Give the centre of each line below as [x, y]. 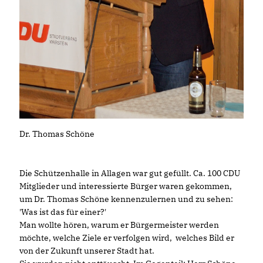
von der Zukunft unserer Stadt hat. [87, 251]
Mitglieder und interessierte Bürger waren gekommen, [126, 186]
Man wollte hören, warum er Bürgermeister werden [119, 225]
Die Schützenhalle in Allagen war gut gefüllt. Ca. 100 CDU [130, 173]
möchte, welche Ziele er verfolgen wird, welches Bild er [127, 238]
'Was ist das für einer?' [63, 212]
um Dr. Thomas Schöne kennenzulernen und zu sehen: [126, 199]
